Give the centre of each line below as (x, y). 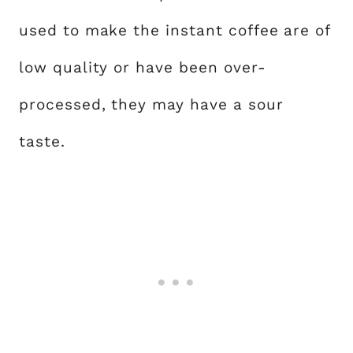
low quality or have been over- (143, 67)
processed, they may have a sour (151, 104)
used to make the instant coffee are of (175, 30)
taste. (42, 141)
